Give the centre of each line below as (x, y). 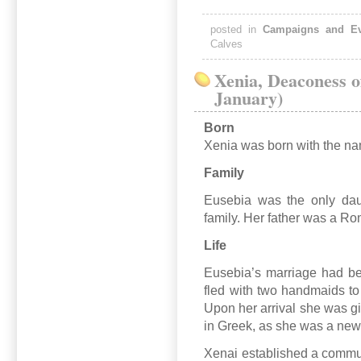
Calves (226, 44)
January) (249, 98)
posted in (236, 29)
